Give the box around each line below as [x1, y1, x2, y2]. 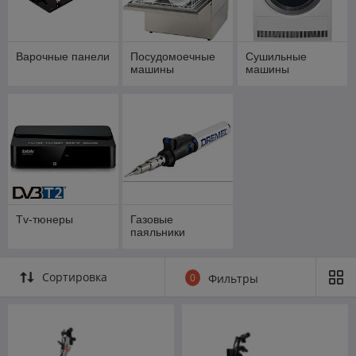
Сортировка [42, 269, 107, 285]
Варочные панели [16, 50, 110, 64]
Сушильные [245, 50, 307, 64]
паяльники [130, 226, 186, 239]
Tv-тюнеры [16, 213, 73, 226]
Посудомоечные [130, 50, 216, 64]
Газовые [130, 213, 174, 226]
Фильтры [208, 271, 258, 287]
